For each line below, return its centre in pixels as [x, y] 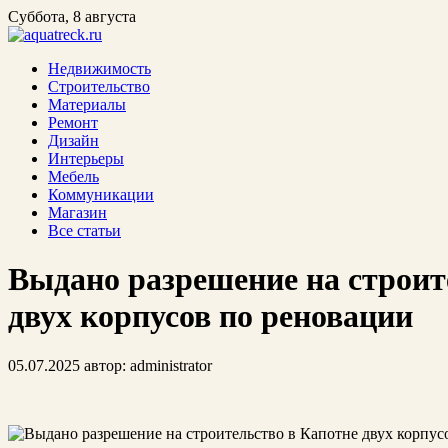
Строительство [99, 86]
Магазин [77, 212]
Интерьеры [86, 158]
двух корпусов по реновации [210, 316]
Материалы [87, 104]
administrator [171, 365]
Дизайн [73, 140]
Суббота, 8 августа [72, 16]
